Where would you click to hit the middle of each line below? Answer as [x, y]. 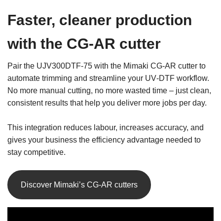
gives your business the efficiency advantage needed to [104, 140]
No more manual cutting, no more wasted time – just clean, [109, 90]
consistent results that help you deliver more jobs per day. [107, 103]
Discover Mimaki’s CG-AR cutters [79, 184]
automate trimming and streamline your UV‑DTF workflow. [108, 78]
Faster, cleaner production [100, 20]
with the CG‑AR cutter [84, 43]
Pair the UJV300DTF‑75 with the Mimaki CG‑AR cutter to [107, 66]
